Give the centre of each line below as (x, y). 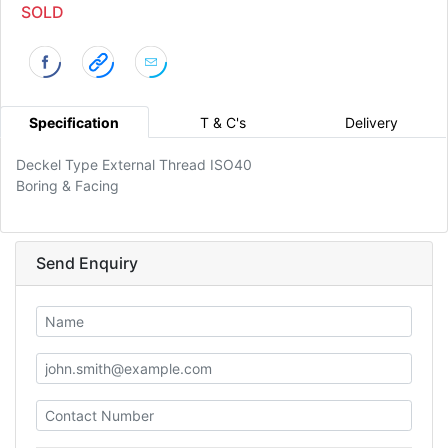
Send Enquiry (87, 263)
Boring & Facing (67, 186)
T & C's (223, 122)
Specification (74, 122)
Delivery (372, 122)
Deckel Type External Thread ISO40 (134, 165)
